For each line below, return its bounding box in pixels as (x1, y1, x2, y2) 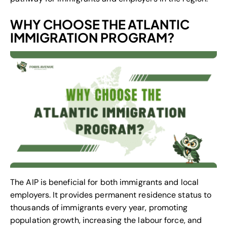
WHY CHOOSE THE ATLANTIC (10, 16, 190, 33)
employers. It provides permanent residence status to (10, 190, 212, 201)
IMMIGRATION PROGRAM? (10, 29, 175, 46)
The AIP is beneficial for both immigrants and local (10, 177, 199, 188)
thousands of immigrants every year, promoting (10, 202, 188, 213)
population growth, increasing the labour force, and (10, 215, 202, 226)
